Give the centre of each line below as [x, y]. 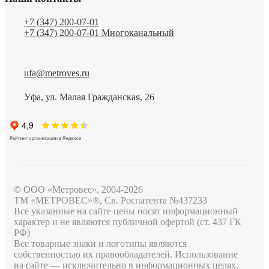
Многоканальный [138, 33]
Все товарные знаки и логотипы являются [100, 244]
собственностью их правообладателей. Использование [126, 255]
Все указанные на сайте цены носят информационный [126, 211]
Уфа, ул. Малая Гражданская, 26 [89, 97]
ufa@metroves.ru [57, 73]
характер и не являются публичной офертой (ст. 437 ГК [128, 222]
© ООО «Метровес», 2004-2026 [78, 190]
